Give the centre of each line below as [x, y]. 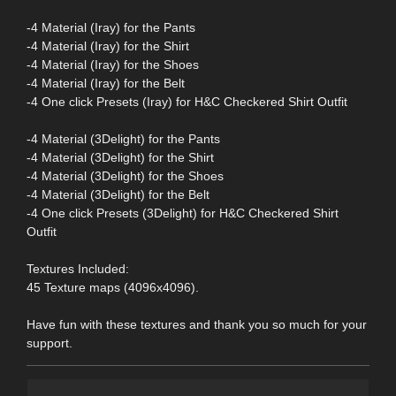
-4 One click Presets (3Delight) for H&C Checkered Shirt [183, 213]
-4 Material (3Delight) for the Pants [123, 138]
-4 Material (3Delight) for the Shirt [120, 157]
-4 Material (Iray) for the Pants [111, 27]
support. [49, 343]
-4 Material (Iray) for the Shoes [113, 64]
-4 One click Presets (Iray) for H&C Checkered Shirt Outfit [187, 101]
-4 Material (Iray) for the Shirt [108, 46]
